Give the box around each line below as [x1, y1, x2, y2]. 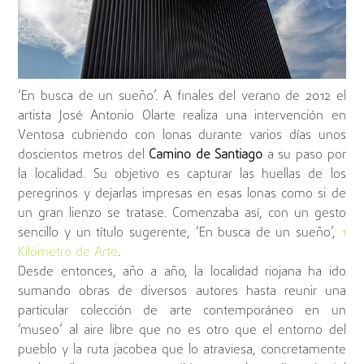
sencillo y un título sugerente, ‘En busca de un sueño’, [18, 223, 341, 243]
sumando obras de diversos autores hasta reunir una [18, 281, 346, 301]
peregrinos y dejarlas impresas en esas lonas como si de [18, 184, 346, 204]
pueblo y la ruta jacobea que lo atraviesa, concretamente [18, 340, 346, 360]
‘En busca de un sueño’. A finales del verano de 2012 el [18, 86, 346, 106]
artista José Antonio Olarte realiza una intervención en [18, 106, 346, 126]
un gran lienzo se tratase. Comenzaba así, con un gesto [18, 203, 346, 223]
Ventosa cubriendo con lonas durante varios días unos [18, 125, 346, 145]
